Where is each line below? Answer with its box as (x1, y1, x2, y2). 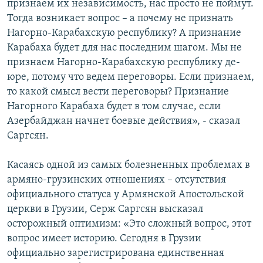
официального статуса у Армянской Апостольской (7, 189, 244, 201)
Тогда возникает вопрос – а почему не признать (7, 13, 233, 25)
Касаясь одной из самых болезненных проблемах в (7, 160, 250, 171)
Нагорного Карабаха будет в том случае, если (7, 101, 221, 113)
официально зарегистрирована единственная (7, 248, 224, 259)
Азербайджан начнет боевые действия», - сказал (7, 116, 240, 127)
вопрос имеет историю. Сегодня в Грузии (7, 233, 201, 245)
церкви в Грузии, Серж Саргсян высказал (7, 204, 203, 215)
